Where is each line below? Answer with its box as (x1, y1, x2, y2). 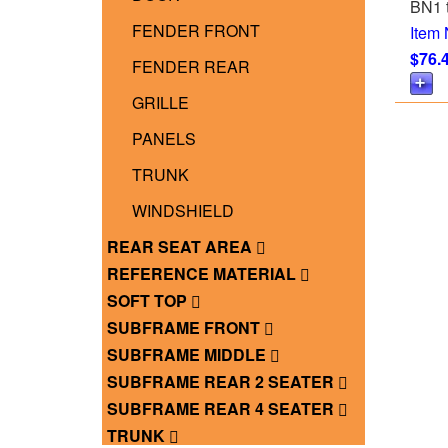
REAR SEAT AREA (107, 235, 256, 259)
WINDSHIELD (132, 199, 234, 223)
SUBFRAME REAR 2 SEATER (107, 370, 338, 394)
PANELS (132, 127, 196, 151)
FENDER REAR (132, 55, 250, 79)
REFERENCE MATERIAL (107, 262, 300, 286)
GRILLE (132, 91, 189, 115)
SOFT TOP (107, 289, 191, 313)
